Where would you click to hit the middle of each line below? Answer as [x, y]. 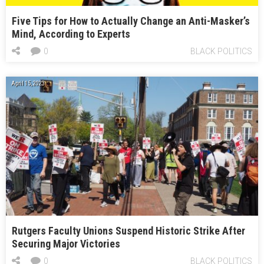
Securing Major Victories [66, 243]
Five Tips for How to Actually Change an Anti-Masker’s [131, 21]
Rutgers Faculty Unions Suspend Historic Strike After [128, 230]
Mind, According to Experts [71, 34]
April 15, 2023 [28, 84]
